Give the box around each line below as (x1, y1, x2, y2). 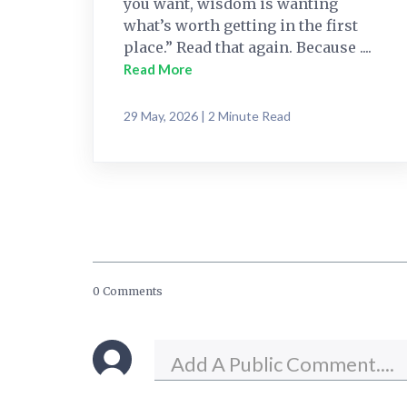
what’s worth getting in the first (124, 15, 358, 35)
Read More (124, 60, 193, 77)
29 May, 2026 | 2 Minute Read (124, 107, 291, 124)
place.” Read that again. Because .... (124, 37, 372, 56)
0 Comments (93, 283, 163, 298)
